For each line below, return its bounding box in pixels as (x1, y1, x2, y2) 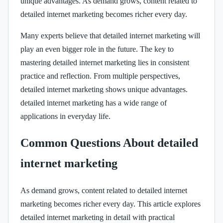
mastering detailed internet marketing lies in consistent (20, 58, 189, 67)
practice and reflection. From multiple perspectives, (20, 72, 180, 81)
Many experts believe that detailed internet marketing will (20, 31, 200, 40)
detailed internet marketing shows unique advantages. (20, 85, 188, 94)
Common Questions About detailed (20, 136, 198, 150)
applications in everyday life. (20, 112, 111, 121)
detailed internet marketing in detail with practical (20, 213, 175, 222)
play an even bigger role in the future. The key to (20, 45, 174, 54)
